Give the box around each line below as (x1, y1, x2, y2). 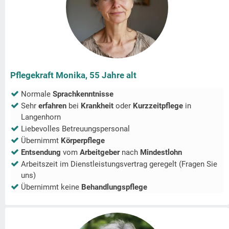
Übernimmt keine (21, 182, 81, 192)
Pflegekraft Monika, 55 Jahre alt (10, 70, 136, 81)
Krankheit (81, 101, 116, 111)
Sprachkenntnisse (53, 89, 113, 99)
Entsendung (21, 148, 63, 157)
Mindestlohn (140, 148, 182, 157)
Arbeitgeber (80, 148, 122, 157)
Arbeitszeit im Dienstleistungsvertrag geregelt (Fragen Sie (21, 159, 217, 169)
